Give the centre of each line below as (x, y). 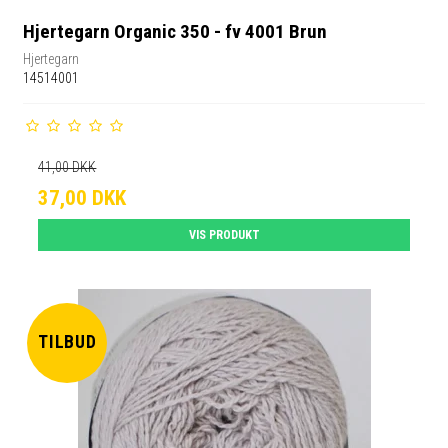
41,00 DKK (67, 166)
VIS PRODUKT (224, 234)
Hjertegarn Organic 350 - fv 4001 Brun (175, 32)
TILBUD (67, 342)
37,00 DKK (82, 197)
